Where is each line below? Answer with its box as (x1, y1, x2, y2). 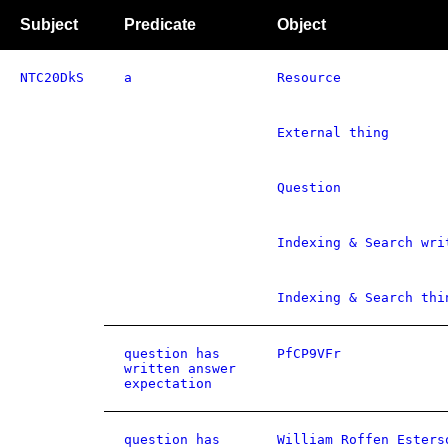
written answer (124, 361, 236, 376)
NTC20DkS (20, 70, 84, 85)
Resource (277, 70, 341, 85)
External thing (277, 125, 389, 140)
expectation (124, 376, 212, 391)
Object (277, 16, 326, 33)
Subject (20, 16, 78, 33)
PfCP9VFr (277, 346, 341, 361)
